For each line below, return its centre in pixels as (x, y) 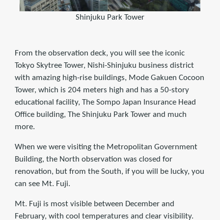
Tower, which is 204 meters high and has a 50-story (102, 90)
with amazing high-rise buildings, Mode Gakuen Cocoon (110, 78)
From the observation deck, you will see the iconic (100, 53)
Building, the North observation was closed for (94, 159)
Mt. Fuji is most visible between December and (95, 204)
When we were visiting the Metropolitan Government (106, 147)
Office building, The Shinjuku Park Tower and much (101, 114)
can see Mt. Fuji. (42, 184)
